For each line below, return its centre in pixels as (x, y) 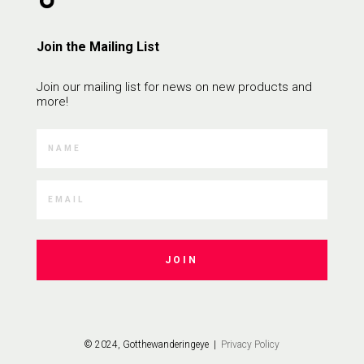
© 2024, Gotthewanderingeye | (152, 344)
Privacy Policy (249, 344)
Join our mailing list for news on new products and (174, 87)
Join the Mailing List (97, 46)
